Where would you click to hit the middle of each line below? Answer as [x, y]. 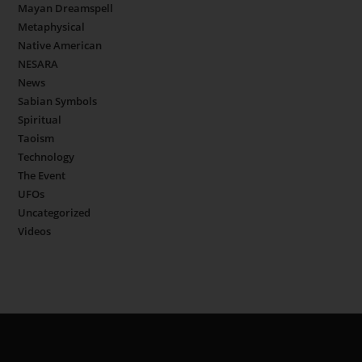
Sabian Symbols [58, 101]
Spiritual [40, 120]
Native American [60, 46]
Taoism [36, 139]
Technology [46, 157]
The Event [42, 176]
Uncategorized [55, 213]
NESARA [38, 64]
